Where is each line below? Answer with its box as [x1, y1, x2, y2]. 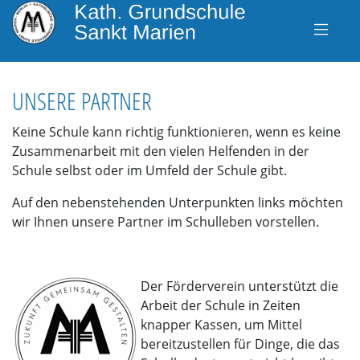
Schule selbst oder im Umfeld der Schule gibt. [12, 162, 287, 179]
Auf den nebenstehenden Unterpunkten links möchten [12, 194, 343, 211]
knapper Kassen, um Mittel [141, 316, 302, 333]
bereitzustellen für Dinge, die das [141, 335, 340, 353]
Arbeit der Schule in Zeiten [141, 297, 301, 314]
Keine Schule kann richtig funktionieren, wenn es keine [12, 123, 341, 141]
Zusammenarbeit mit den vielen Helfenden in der [12, 142, 309, 160]
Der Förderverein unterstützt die [141, 277, 338, 295]
